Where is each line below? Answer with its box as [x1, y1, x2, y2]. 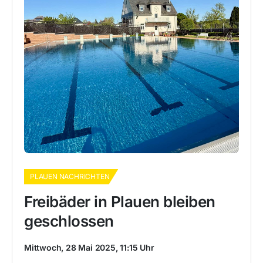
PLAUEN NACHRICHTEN [30, 172, 110, 181]
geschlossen [24, 212, 114, 230]
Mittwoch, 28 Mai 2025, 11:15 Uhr [24, 242, 154, 252]
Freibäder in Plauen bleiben [24, 193, 215, 211]
